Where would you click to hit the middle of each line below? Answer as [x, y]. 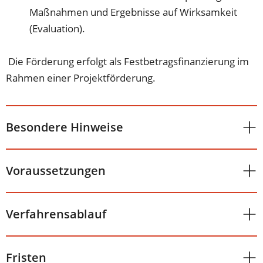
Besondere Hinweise [65, 127]
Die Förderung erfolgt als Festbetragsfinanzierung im [128, 61]
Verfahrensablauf [56, 214]
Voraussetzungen [56, 170]
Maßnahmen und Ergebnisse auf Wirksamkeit [134, 12]
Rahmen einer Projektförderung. [81, 77]
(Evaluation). [58, 28]
